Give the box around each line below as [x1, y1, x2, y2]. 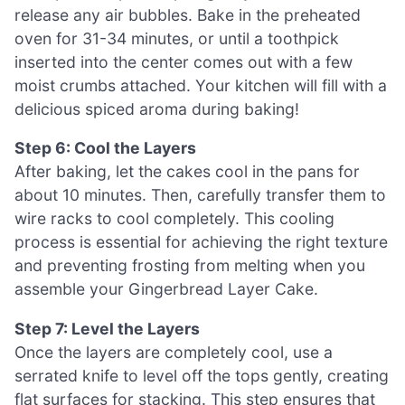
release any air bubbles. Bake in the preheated [14, 5, 361, 24]
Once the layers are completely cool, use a [14, 342, 333, 362]
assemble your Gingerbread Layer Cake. [14, 279, 318, 299]
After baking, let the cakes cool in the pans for [14, 162, 360, 182]
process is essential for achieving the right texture [14, 232, 388, 252]
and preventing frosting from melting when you [14, 256, 365, 276]
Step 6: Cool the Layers [14, 138, 196, 158]
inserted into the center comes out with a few [14, 52, 353, 71]
